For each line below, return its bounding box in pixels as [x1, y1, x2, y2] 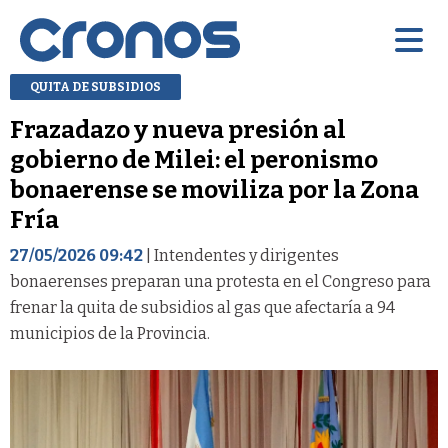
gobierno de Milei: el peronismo [10, 145, 378, 174]
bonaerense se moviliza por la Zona [10, 175, 419, 204]
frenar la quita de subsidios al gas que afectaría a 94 [10, 297, 395, 317]
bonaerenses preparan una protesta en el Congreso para [10, 271, 431, 291]
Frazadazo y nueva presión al [10, 115, 346, 144]
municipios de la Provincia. [10, 323, 210, 343]
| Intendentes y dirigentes [143, 245, 339, 265]
